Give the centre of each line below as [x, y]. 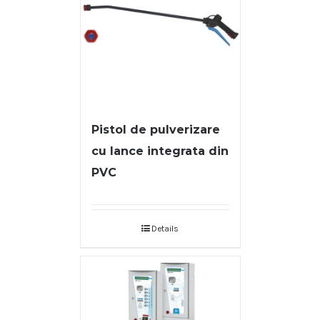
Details [165, 229]
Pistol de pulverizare [155, 130]
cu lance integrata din [160, 151]
